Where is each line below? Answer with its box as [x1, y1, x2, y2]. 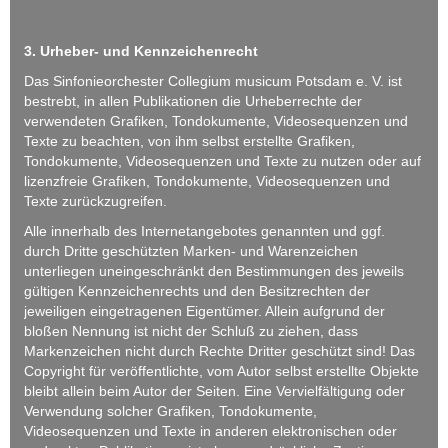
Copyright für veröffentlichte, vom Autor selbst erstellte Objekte [24, 362, 419, 379]
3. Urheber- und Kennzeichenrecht [24, 42, 258, 59]
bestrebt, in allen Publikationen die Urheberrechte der [24, 92, 362, 109]
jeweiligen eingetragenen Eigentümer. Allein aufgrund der [24, 302, 385, 319]
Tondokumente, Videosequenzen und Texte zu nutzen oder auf [24, 152, 421, 169]
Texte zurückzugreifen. [24, 192, 167, 209]
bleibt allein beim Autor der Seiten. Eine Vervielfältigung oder [24, 382, 405, 399]
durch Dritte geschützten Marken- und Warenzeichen [24, 242, 358, 259]
